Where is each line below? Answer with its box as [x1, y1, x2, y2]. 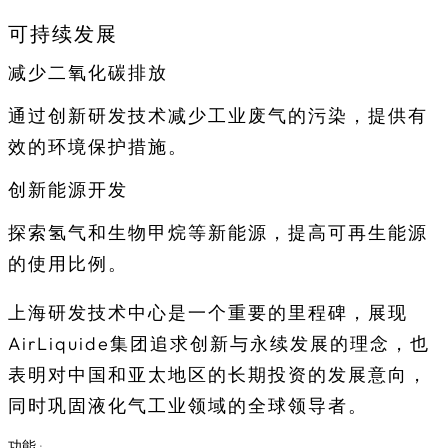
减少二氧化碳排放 [8, 61, 168, 85]
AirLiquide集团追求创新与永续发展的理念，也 [8, 332, 430, 356]
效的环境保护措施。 [8, 135, 188, 159]
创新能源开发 [8, 178, 128, 202]
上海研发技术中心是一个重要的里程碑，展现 [8, 301, 408, 325]
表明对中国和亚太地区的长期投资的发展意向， [8, 363, 428, 387]
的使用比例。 [8, 252, 128, 276]
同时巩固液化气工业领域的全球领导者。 [8, 394, 368, 418]
